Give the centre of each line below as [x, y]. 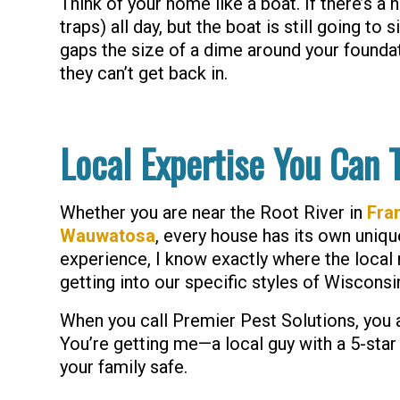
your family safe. [124, 367]
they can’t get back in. [144, 73]
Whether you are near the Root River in [213, 212]
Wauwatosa [108, 236]
